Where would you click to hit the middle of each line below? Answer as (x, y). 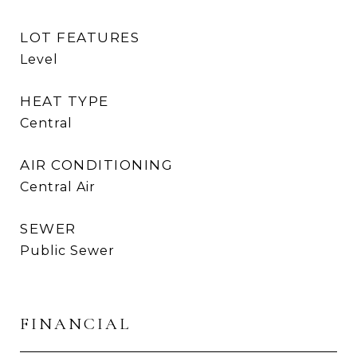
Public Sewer (67, 251)
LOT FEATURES (80, 37)
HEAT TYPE (65, 101)
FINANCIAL (75, 324)
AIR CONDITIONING (96, 165)
